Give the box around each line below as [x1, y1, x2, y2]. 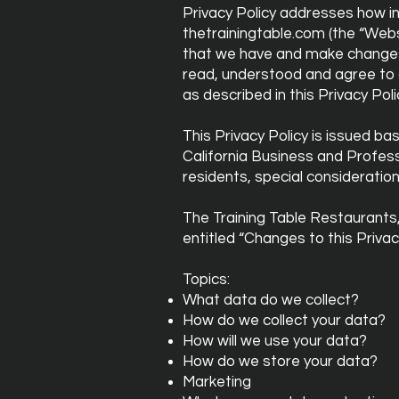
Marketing [183, 374, 251, 390]
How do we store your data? [183, 354, 378, 370]
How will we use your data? [183, 333, 367, 349]
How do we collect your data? [183, 313, 386, 329]
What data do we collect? [183, 292, 359, 308]
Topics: [183, 272, 230, 288]
